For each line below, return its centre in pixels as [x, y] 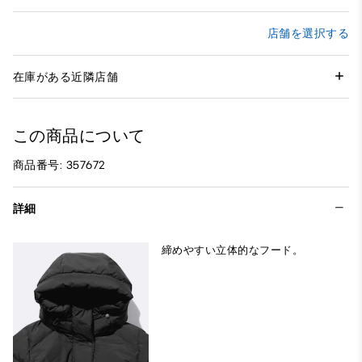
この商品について [79, 136]
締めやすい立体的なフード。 [233, 250]
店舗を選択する [308, 34]
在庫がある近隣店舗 [66, 77]
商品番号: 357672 [59, 166]
